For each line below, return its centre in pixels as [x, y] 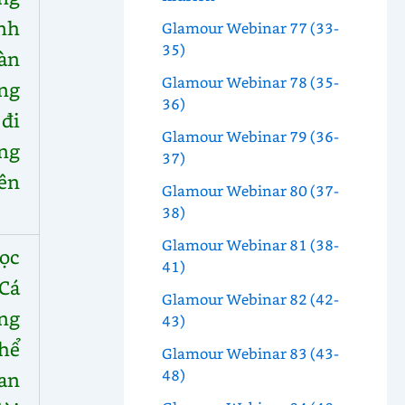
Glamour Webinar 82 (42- [250, 299]
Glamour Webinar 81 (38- [250, 245]
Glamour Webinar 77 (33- [250, 28]
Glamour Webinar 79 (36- [250, 137]
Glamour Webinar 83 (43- [250, 353]
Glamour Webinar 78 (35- [250, 82]
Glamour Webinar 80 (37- [250, 191]
